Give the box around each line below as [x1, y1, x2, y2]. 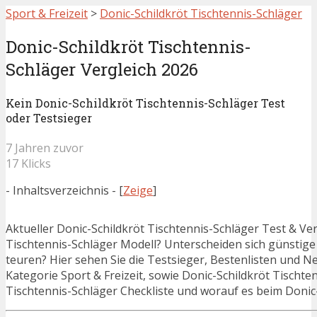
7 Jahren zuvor [6, 140, 83, 156]
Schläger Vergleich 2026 [6, 57, 198, 81]
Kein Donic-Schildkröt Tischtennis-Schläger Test [6, 96, 285, 111]
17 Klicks [6, 156, 51, 172]
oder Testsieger [6, 110, 92, 126]
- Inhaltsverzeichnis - [6, 183, 116, 199]
